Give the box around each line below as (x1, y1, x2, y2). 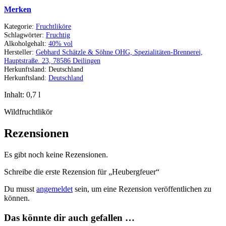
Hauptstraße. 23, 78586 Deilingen (4, 56, 100, 65)
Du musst (4, 184, 36, 193)
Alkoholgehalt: (4, 39, 48, 48)
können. (4, 193, 30, 202)
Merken (4, 5, 31, 14)
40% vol (48, 39, 73, 48)
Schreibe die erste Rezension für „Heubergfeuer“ (4, 167, 159, 176)
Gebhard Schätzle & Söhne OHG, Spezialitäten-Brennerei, (36, 48, 203, 56)
